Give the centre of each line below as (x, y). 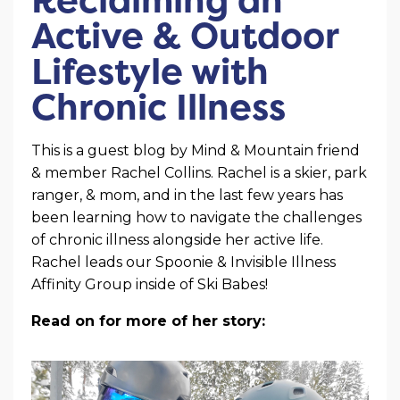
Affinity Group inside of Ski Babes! (150, 285)
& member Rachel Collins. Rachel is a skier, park (199, 173)
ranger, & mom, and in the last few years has (187, 196)
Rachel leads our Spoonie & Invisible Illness (183, 262)
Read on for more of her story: (150, 321)
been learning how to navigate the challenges (196, 218)
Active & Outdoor (185, 36)
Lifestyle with (150, 71)
